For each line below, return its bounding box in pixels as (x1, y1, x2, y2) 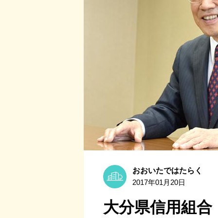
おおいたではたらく (132, 166, 202, 175)
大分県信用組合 (103, 199, 212, 217)
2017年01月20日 (132, 178, 185, 187)
